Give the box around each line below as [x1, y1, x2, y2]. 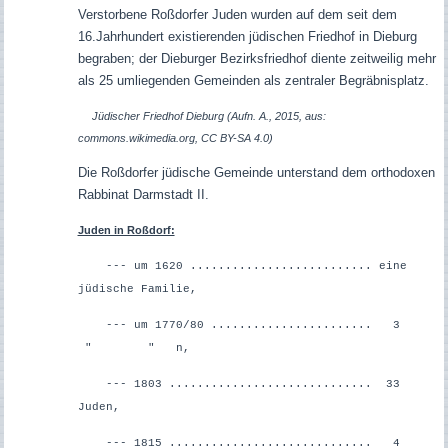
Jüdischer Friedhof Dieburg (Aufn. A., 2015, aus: [91, 110, 326, 123]
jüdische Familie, [77, 283, 197, 296]
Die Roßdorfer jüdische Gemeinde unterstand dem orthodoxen [77, 165, 435, 181]
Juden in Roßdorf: [77, 224, 175, 237]
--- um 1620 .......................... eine [77, 260, 407, 273]
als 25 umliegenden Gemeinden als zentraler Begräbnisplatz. [77, 73, 429, 89]
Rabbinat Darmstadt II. [77, 187, 209, 203]
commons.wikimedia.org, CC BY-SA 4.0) [77, 132, 273, 145]
